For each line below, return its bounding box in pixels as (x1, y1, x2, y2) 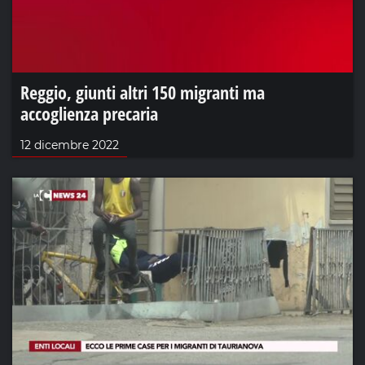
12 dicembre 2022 (20, 138, 119, 153)
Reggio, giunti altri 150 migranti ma (20, 80, 265, 105)
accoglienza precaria (20, 101, 158, 126)
